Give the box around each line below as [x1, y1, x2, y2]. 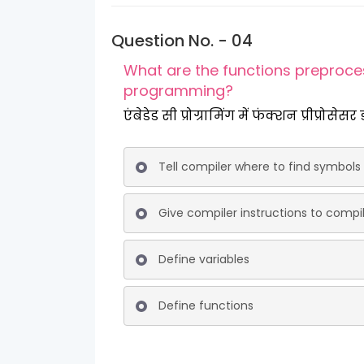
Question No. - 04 [111, 29, 253, 52]
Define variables [158, 251, 249, 267]
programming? [123, 80, 233, 101]
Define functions [158, 297, 253, 314]
